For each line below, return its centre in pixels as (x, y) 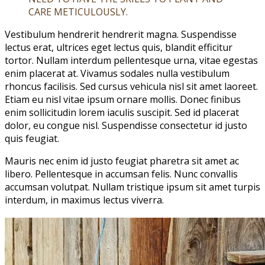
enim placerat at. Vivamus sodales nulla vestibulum (117, 74)
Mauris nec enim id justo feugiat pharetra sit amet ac (122, 161)
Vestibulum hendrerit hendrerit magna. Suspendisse (121, 35)
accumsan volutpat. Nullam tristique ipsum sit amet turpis (132, 187)
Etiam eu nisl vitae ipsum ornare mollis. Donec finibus (123, 100)
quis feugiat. (32, 139)
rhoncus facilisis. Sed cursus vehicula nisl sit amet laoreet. (131, 87)
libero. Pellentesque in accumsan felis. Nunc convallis (121, 174)
